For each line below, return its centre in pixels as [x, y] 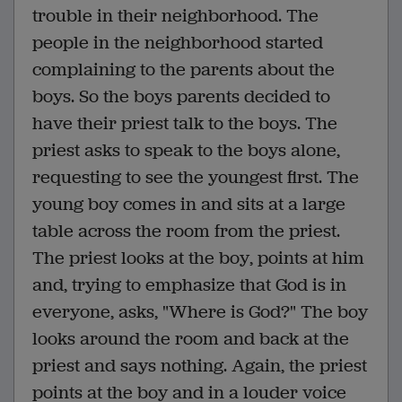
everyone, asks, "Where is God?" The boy [200, 311]
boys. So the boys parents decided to [181, 96]
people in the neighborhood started [178, 42]
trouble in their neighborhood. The [175, 15]
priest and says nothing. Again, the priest [200, 365]
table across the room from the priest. [186, 231]
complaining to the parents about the [184, 69]
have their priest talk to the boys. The [185, 123]
